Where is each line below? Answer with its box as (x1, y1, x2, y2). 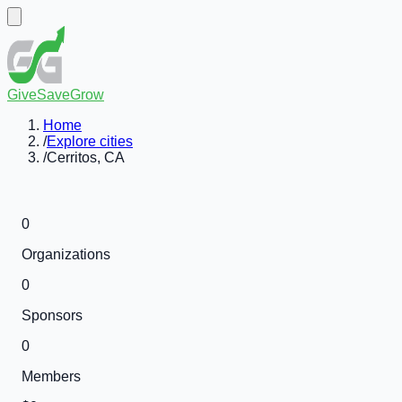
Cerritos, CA (47, 150, 125, 165)
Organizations (22, 247, 110, 262)
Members (22, 369, 81, 384)
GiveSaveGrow (7, 87, 104, 102)
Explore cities (47, 134, 133, 149)
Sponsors (22, 308, 83, 323)
